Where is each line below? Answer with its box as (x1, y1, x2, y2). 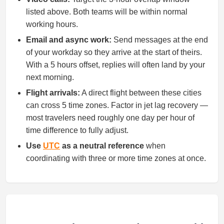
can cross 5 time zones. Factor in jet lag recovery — (26, 101, 208, 109)
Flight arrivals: (26, 88, 80, 97)
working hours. (26, 20, 78, 28)
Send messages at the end (111, 35, 208, 44)
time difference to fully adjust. (26, 126, 128, 134)
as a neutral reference (60, 141, 144, 150)
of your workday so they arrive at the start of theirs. (26, 48, 202, 56)
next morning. (26, 73, 74, 81)
